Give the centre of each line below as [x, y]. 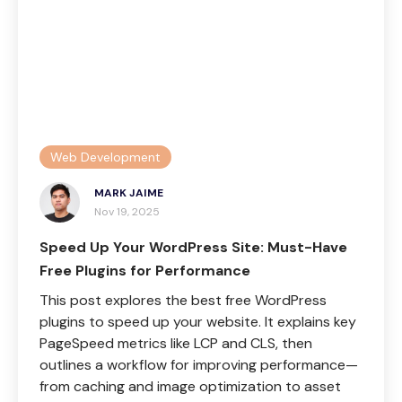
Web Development [105, 157]
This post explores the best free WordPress [183, 301]
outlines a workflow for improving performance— [199, 365]
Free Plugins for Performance [147, 271]
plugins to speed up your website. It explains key [198, 322]
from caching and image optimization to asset [190, 387]
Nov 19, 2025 [127, 212]
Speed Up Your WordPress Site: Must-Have [193, 248]
